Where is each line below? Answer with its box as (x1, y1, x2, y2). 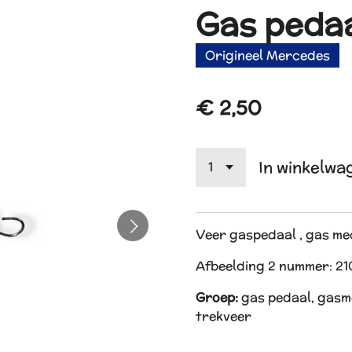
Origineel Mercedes (205, 46, 330, 64)
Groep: (196, 288, 241, 306)
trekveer (196, 306, 255, 325)
